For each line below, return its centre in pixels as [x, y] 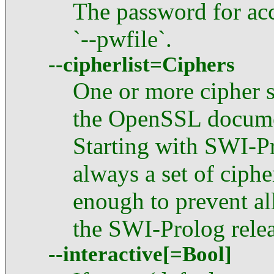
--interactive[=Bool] [140, 254]
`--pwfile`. [122, 39]
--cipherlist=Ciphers [142, 64]
